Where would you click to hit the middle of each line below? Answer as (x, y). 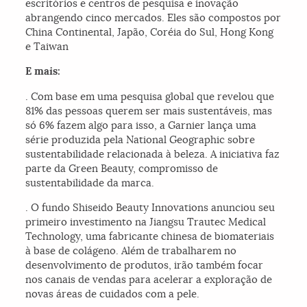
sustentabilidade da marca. (90, 183)
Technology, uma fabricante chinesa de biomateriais (150, 236)
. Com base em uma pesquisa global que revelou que (150, 97)
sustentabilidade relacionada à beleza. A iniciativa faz (153, 154)
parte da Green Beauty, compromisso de (122, 169)
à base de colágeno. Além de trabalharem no (131, 251)
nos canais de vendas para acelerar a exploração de (149, 280)
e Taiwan (47, 47)
